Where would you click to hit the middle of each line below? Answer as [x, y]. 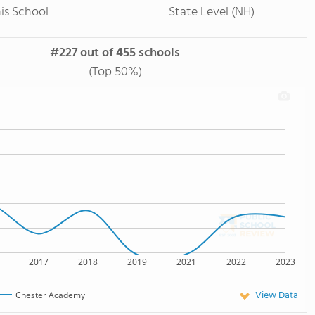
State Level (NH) [211, 12]
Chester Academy [51, 295]
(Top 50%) [115, 72]
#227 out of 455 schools [115, 53]
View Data [277, 296]
